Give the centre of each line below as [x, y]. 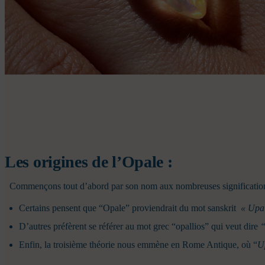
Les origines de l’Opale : [91, 162]
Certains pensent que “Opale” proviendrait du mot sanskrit [130, 208]
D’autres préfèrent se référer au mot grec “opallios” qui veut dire [140, 227]
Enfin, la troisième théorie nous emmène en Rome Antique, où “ [138, 245]
